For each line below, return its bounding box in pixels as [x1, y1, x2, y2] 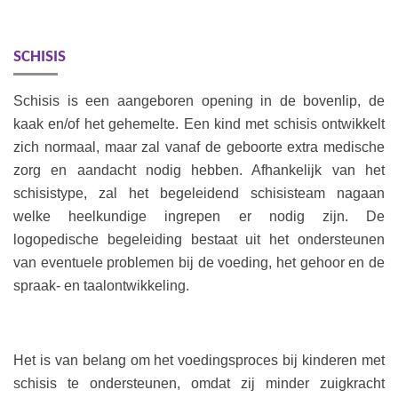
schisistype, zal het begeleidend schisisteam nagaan [13, 185, 385, 201]
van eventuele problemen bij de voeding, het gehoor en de [13, 254, 385, 270]
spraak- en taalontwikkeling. [13, 277, 189, 293]
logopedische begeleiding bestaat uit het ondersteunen [13, 231, 385, 247]
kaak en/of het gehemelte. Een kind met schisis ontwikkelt [13, 115, 385, 131]
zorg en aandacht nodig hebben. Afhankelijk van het [13, 162, 385, 178]
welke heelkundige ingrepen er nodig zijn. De [13, 208, 385, 224]
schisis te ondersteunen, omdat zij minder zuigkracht [13, 375, 385, 391]
